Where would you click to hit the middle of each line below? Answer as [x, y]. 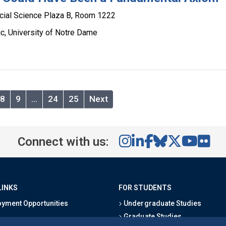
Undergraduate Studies [162, 203]
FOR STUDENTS [145, 188]
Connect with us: [63, 142]
